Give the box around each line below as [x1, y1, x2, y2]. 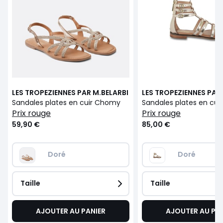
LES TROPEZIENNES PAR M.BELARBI [12, 87, 128, 98]
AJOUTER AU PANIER [36, 206, 106, 216]
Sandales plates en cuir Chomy [12, 97, 120, 108]
